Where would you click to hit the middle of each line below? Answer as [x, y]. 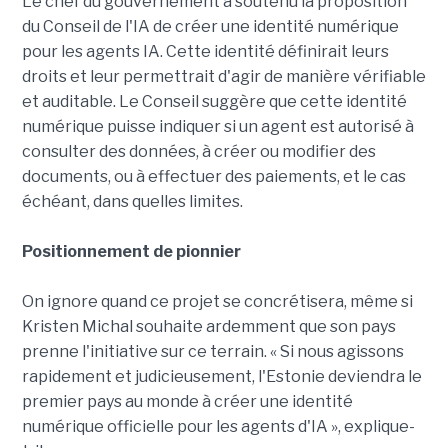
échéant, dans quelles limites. [132, 201]
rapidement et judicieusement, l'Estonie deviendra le [221, 376]
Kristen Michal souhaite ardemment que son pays [208, 326]
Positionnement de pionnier [131, 251]
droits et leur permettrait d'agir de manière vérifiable [223, 76]
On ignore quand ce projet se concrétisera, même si [217, 301]
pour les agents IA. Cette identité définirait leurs [205, 51]
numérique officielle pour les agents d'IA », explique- [218, 426]
